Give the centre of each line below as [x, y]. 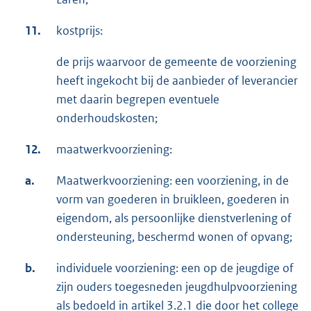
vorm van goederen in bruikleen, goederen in [173, 199]
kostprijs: [79, 30]
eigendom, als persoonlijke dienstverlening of [174, 218]
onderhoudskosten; [107, 118]
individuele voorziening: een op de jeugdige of [175, 268]
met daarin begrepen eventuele [138, 99]
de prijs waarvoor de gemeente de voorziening [176, 61]
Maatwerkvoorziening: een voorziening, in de [173, 180]
